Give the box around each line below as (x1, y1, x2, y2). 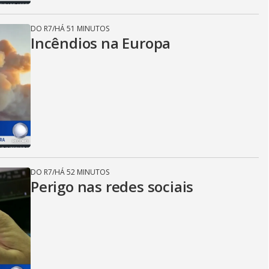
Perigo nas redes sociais (31, 177, 194, 196)
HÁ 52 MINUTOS (55, 167, 109, 177)
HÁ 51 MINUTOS (55, 23, 109, 34)
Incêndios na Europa (31, 33, 171, 53)
